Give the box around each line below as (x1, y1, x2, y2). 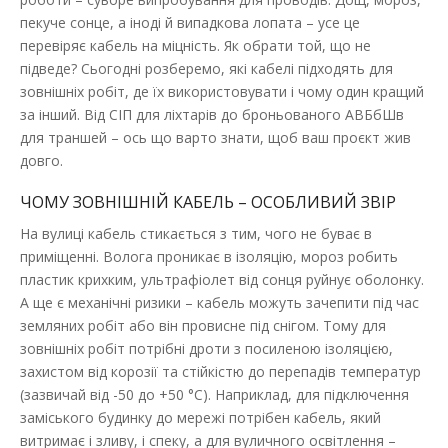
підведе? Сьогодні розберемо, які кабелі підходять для (20, 58, 393, 78)
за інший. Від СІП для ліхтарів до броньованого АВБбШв (20, 104, 404, 124)
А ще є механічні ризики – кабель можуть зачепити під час (20, 292, 419, 312)
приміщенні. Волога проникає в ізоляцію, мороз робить (20, 246, 398, 266)
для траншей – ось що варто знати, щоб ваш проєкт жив (20, 127, 411, 147)
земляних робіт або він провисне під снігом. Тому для (20, 315, 386, 335)
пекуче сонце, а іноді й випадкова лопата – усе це (20, 12, 360, 32)
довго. (20, 150, 63, 170)
